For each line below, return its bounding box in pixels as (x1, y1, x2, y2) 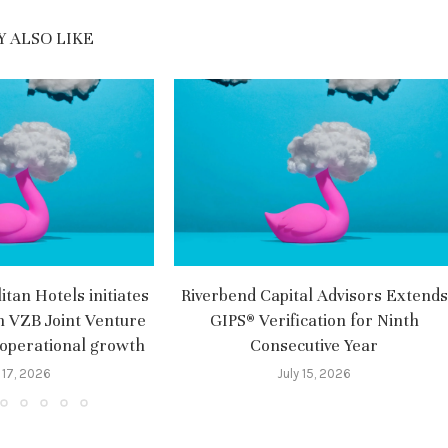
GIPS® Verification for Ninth (209, 309, 419, 331)
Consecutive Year (250, 334, 378, 356)
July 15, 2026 (277, 365, 351, 381)
